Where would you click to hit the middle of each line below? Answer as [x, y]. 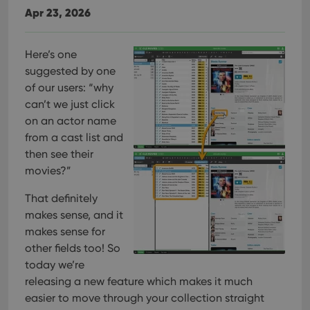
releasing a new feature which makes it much [139, 281]
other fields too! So [73, 248]
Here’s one [51, 54]
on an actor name [71, 121]
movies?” [48, 171]
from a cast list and [74, 137]
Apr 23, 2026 [58, 12]
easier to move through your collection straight [145, 298]
